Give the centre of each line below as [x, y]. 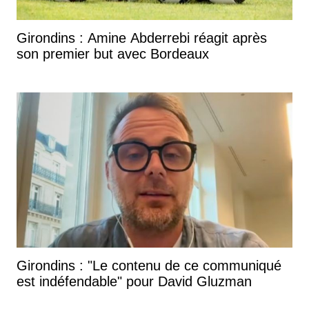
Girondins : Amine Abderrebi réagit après [142, 38]
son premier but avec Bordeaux [113, 53]
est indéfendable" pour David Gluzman [134, 281]
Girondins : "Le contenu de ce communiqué [149, 265]
